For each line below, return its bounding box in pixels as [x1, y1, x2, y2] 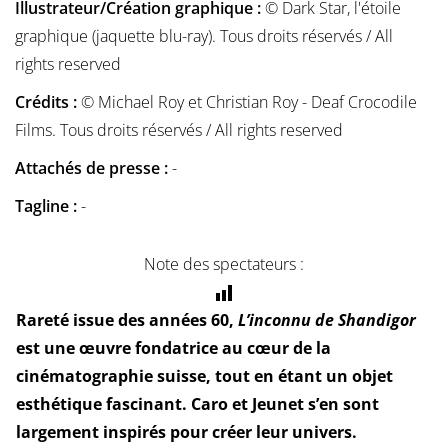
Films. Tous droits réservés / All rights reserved [15, 119, 343, 142]
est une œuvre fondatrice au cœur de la [15, 337, 331, 360]
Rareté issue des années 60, [15, 309, 238, 332]
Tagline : [15, 195, 77, 218]
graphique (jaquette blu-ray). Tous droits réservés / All [15, 25, 393, 48]
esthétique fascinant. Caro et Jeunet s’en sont [15, 393, 379, 416]
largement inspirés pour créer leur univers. [15, 421, 357, 444]
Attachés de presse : [15, 157, 168, 180]
